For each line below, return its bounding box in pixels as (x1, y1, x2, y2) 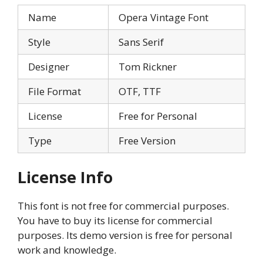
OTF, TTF (119, 84, 161, 98)
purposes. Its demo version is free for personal (18, 228, 232, 242)
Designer (28, 59, 69, 73)
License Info (18, 166, 113, 188)
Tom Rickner (119, 59, 177, 73)
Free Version (119, 133, 176, 147)
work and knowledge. (18, 243, 116, 257)
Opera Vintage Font (119, 10, 208, 24)
